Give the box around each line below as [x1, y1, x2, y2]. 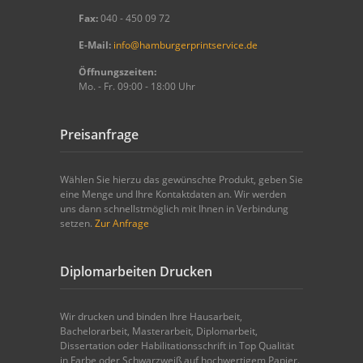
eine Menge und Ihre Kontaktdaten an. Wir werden [60, 187, 286, 201]
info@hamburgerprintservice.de [113, 38, 258, 52]
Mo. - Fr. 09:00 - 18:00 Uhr [79, 79, 195, 93]
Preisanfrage [60, 126, 139, 143]
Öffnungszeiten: [79, 65, 156, 79]
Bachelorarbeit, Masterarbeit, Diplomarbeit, [60, 324, 258, 338]
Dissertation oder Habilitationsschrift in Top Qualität [60, 339, 294, 352]
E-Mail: [79, 38, 111, 52]
